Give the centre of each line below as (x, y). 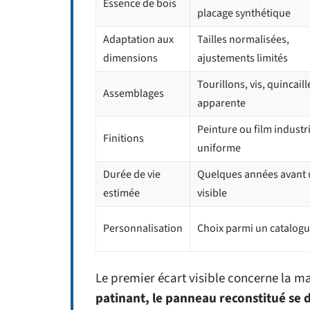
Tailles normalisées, (243, 40)
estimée (121, 193)
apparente (221, 103)
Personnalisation (143, 229)
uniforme (219, 148)
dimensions (130, 58)
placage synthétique (244, 13)
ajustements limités (243, 58)
